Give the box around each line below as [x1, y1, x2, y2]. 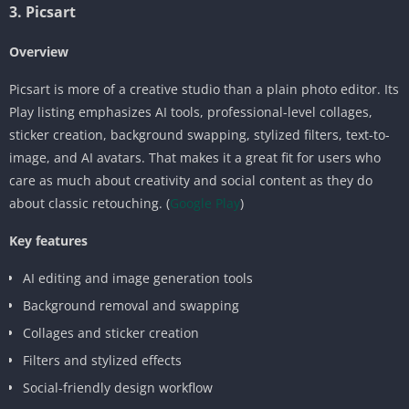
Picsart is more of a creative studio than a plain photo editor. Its [9, 79, 399, 98]
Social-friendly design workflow [23, 378, 213, 396]
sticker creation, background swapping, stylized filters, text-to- [9, 125, 390, 143]
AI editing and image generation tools [23, 268, 253, 287]
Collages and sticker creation [23, 323, 199, 341]
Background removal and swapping [23, 296, 239, 314]
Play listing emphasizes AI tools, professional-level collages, [9, 102, 372, 121]
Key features [9, 231, 88, 249]
